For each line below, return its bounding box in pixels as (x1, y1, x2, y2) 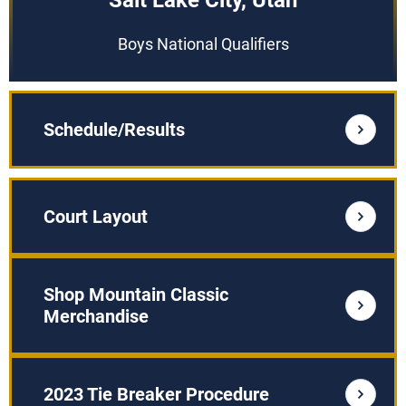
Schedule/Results (43, 119, 185, 140)
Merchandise (43, 305, 149, 327)
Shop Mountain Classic (43, 284, 228, 305)
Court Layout (43, 206, 148, 227)
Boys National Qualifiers (117, 34, 289, 53)
